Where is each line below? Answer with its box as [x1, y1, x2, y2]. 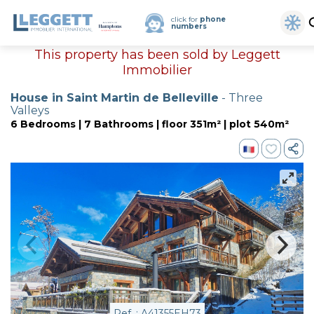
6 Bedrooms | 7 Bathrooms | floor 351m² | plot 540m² [11, 118, 289, 130]
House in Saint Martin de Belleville [11, 91, 219, 104]
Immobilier [122, 62, 192, 78]
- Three [219, 91, 263, 104]
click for [171, 14, 200, 24]
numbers [171, 21, 207, 31]
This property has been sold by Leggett [34, 47, 280, 62]
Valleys [11, 104, 49, 117]
